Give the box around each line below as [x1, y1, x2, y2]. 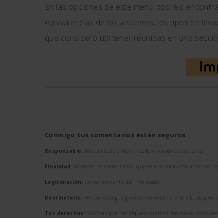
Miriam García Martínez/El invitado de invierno [83, 147, 203, 154]
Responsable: [45, 147, 83, 154]
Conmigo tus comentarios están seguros [45, 130, 186, 139]
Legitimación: [45, 179, 84, 185]
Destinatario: [45, 194, 83, 201]
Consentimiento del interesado [83, 179, 161, 185]
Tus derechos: [45, 210, 86, 217]
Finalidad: [45, 163, 73, 170]
